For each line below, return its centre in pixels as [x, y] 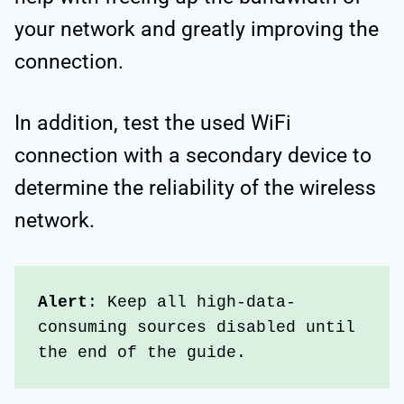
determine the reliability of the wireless [195, 188]
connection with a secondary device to [193, 155]
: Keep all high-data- [192, 302]
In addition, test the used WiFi [153, 123]
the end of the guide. [142, 352]
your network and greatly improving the [197, 29]
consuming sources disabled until [197, 327]
